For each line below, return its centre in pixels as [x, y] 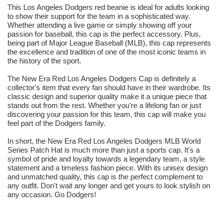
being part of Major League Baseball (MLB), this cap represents [109, 43]
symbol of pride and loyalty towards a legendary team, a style [106, 159]
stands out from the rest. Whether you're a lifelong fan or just [104, 106]
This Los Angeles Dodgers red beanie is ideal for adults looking [108, 7]
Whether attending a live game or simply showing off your [100, 25]
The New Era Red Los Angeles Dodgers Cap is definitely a [102, 79]
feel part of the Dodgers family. [56, 123]
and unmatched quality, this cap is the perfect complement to [105, 177]
